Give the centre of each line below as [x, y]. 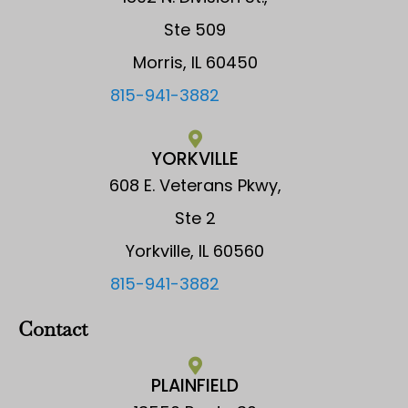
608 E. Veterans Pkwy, [195, 185]
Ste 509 [195, 29]
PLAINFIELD [195, 385]
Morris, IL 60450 [195, 62]
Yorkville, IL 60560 [195, 250]
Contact [53, 328]
